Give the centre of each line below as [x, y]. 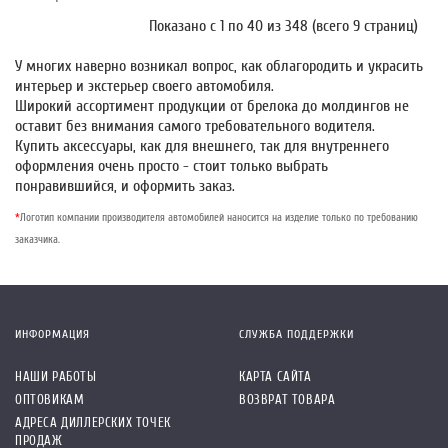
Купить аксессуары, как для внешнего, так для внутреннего [202, 146]
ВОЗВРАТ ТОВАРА [287, 400]
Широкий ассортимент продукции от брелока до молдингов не [212, 106]
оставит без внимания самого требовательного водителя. [195, 126]
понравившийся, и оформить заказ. [125, 186]
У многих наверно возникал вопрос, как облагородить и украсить [219, 66]
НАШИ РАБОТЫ [56, 377]
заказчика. [37, 240]
